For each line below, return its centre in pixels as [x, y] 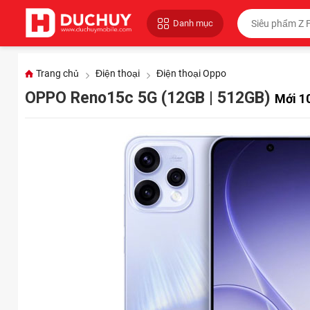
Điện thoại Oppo [191, 74]
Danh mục [193, 24]
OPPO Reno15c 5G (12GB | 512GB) [149, 98]
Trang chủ [57, 74]
